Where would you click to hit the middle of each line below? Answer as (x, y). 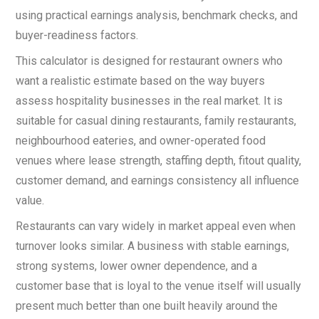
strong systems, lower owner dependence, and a (136, 266)
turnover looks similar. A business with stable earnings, (152, 246)
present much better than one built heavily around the (147, 306)
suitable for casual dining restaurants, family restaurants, (156, 121)
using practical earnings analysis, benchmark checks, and (157, 15)
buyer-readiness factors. (77, 35)
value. (30, 200)
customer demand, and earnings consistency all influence (157, 181)
